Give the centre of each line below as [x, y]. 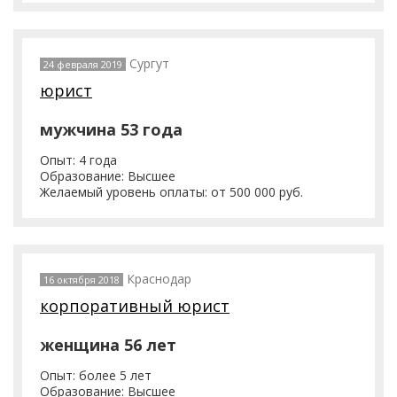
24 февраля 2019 [83, 64]
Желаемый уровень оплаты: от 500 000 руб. [171, 192]
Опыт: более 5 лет [96, 375]
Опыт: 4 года [78, 160]
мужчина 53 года [111, 129]
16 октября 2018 [82, 280]
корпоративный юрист [135, 306]
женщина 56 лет [108, 345]
